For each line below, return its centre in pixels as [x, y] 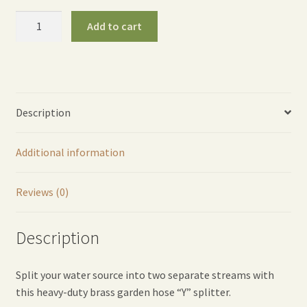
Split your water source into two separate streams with [145, 275]
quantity [35, 105]
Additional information [70, 152]
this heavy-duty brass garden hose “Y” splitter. [123, 292]
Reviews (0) [42, 192]
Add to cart [115, 26]
